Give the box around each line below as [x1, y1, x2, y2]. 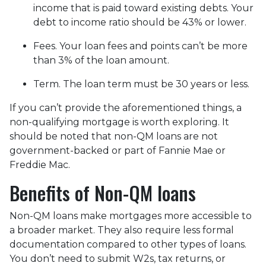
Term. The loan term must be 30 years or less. [33, 78, 249, 90]
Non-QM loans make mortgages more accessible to [9, 210, 252, 221]
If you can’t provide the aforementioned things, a [9, 102, 242, 113]
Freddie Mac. [9, 159, 70, 170]
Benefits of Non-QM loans [9, 179, 196, 207]
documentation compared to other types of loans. [9, 239, 246, 250]
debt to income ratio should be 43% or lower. [33, 17, 246, 28]
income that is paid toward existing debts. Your [33, 2, 254, 14]
